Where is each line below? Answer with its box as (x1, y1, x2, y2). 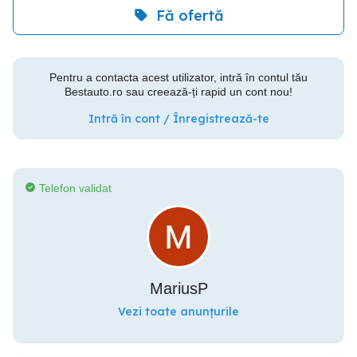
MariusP (149, 280, 208, 297)
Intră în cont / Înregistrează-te (88, 112, 269, 126)
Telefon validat (39, 182, 112, 194)
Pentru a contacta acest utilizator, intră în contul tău (49, 71, 308, 84)
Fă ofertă (155, 6, 224, 25)
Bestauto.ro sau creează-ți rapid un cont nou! (65, 85, 292, 98)
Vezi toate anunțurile (118, 304, 239, 319)
